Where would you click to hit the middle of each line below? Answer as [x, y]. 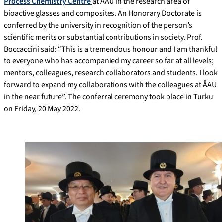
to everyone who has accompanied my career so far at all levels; [109, 61]
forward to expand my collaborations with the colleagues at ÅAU [110, 84]
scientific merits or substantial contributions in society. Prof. [103, 37]
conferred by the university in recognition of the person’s [98, 25]
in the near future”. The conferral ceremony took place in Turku [109, 96]
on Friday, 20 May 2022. [42, 108]
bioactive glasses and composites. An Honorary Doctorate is [103, 13]
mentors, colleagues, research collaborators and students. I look [111, 73]
